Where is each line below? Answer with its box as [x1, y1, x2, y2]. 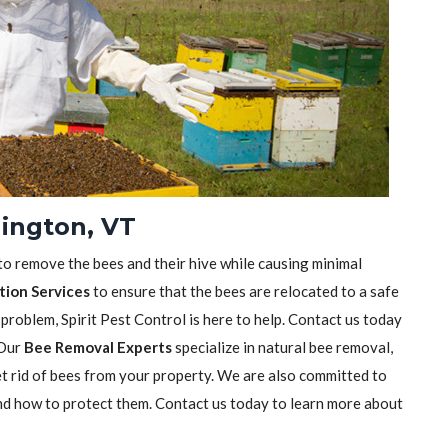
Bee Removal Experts [24, 338, 172, 356]
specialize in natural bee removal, [172, 338, 393, 356]
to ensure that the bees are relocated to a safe [90, 282, 399, 300]
